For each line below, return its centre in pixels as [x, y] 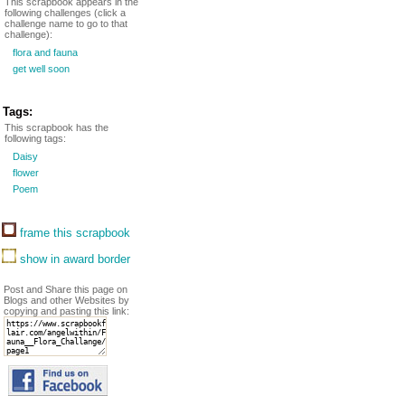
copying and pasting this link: [66, 311]
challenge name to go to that [66, 24]
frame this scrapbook [73, 233]
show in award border [73, 259]
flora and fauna [44, 52]
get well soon [40, 69]
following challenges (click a [65, 13]
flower [24, 173]
